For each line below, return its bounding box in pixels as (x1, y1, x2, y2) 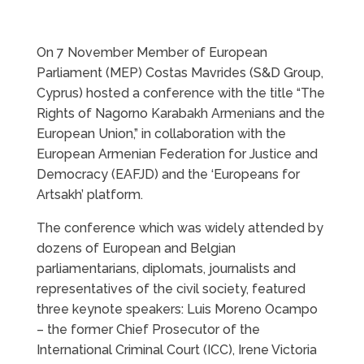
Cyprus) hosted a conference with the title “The (36, 85, 325, 102)
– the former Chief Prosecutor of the (36, 322, 260, 338)
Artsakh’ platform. (36, 187, 143, 203)
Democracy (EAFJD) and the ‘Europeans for (36, 167, 300, 183)
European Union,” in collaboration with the (36, 126, 286, 142)
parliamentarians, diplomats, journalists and (36, 261, 296, 277)
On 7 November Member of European (36, 45, 267, 61)
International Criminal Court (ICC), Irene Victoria (36, 342, 317, 358)
